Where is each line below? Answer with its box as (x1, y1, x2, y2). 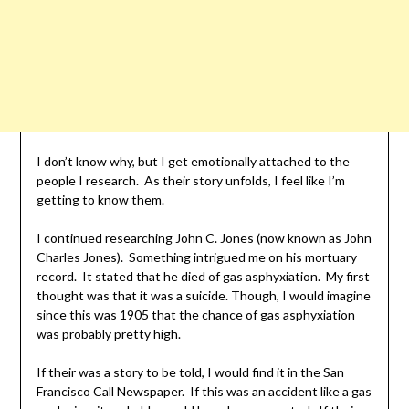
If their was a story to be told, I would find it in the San (36, 364, 344, 381)
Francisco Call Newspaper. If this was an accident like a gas (36, 383, 372, 400)
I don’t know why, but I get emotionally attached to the (36, 153, 350, 170)
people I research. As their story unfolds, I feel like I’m (36, 173, 345, 189)
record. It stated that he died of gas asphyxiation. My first (36, 268, 370, 285)
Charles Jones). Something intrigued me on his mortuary (36, 249, 357, 266)
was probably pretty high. (36, 326, 181, 342)
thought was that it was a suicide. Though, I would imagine (36, 288, 371, 304)
